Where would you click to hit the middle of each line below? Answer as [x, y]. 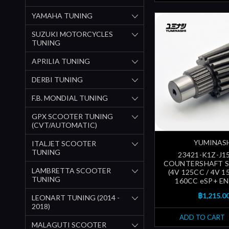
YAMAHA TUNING [62, 15]
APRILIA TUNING [61, 61]
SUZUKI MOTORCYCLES [72, 34]
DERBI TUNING [57, 79]
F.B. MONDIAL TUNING [70, 98]
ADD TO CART [202, 217]
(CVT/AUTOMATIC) [64, 125]
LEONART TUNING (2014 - [76, 197]
